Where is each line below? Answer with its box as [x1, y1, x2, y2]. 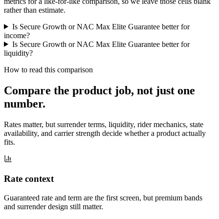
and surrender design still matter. [4, 202, 103, 211]
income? [4, 31, 30, 40]
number [4, 97, 43, 110]
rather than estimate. [4, 5, 66, 14]
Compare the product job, [4, 84, 137, 97]
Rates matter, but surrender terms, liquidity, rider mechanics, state [4, 120, 203, 129]
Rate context [4, 174, 54, 184]
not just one [137, 84, 195, 97]
